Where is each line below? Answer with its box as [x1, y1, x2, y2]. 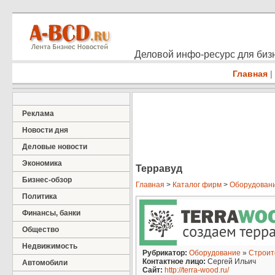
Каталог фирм [172, 180, 222, 190]
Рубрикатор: [142, 249, 187, 258]
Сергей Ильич [206, 257, 256, 266]
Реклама [22, 109, 54, 118]
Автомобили [22, 258, 68, 267]
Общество [22, 225, 59, 234]
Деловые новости [22, 142, 87, 151]
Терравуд [136, 163, 182, 174]
